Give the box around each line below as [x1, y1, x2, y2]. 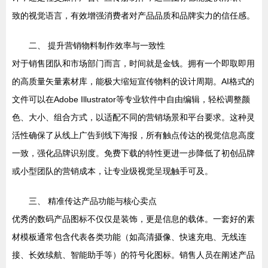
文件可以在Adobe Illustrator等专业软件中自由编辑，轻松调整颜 [12, 95, 250, 105]
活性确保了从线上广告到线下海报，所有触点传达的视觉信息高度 [12, 130, 255, 141]
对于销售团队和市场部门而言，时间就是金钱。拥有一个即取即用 [12, 59, 255, 69]
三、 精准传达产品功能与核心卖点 [29, 196, 157, 206]
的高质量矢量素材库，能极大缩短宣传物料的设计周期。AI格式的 [12, 77, 254, 87]
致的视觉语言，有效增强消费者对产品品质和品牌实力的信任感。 [12, 11, 255, 21]
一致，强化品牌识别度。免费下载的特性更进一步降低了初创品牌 [12, 148, 255, 159]
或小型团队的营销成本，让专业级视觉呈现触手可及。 [12, 166, 213, 176]
